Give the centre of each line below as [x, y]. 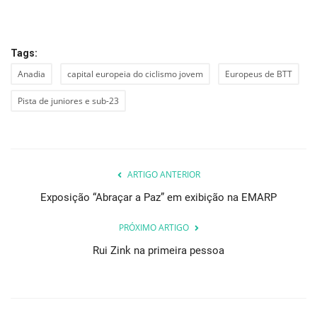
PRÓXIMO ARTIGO [154, 228]
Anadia [31, 74]
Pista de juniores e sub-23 [68, 101]
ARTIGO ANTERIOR [163, 175]
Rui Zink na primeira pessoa [158, 251]
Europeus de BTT [259, 74]
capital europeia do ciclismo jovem [135, 74]
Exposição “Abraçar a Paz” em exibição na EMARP [158, 198]
